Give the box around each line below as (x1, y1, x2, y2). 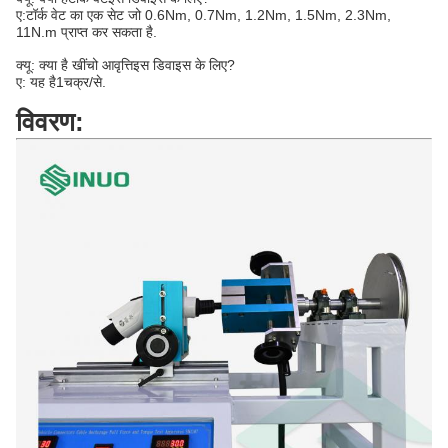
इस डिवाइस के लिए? (133, 57, 235, 73)
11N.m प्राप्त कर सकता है (16, 24, 153, 40)
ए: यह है (16, 74, 56, 90)
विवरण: (16, 107, 84, 137)
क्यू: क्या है (16, 57, 68, 73)
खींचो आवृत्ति (72, 57, 133, 73)
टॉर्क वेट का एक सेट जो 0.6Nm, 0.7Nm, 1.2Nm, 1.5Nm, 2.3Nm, (26, 7, 391, 23)
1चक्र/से (56, 74, 102, 90)
